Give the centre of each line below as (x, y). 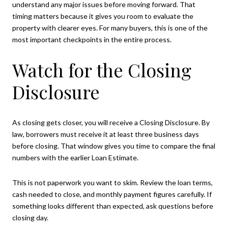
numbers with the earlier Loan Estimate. (75, 157)
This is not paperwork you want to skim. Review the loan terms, (112, 183)
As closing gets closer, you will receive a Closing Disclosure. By (111, 122)
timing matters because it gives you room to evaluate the (103, 16)
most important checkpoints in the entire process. (92, 40)
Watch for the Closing (102, 69)
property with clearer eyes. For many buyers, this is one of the (110, 28)
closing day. (30, 218)
